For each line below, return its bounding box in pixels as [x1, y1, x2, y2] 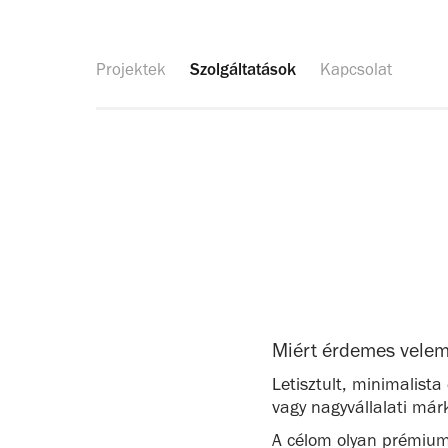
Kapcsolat [320, 58, 392, 79]
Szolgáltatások [190, 58, 296, 79]
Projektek [96, 58, 166, 79]
